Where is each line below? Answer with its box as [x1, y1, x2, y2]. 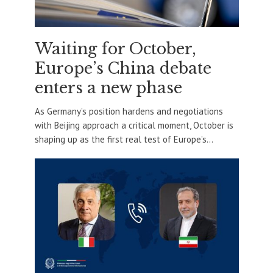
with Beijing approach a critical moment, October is [34, 119, 233, 131]
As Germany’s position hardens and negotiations [34, 105, 223, 117]
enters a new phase [34, 78, 182, 97]
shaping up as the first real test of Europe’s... [34, 133, 213, 145]
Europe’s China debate [34, 58, 211, 78]
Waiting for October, [34, 39, 196, 58]
